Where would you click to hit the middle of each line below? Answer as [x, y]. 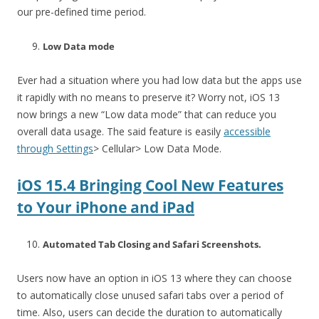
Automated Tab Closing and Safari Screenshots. [152, 244]
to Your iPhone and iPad [106, 207]
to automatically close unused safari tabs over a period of [150, 295]
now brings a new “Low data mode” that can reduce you [147, 114]
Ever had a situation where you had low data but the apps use [159, 80]
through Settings [55, 148]
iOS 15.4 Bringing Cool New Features [150, 185]
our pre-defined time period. [82, 11]
